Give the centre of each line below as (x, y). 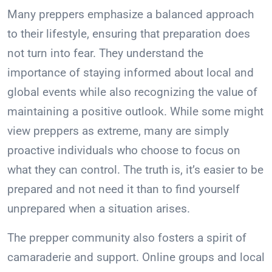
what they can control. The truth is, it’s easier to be (135, 170)
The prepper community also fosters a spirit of (127, 238)
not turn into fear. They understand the (105, 53)
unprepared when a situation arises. (99, 209)
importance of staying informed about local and (131, 73)
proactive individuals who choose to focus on (124, 151)
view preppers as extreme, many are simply (118, 131)
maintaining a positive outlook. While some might (135, 112)
